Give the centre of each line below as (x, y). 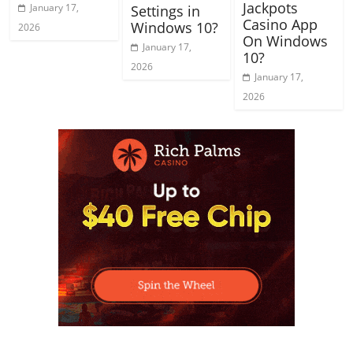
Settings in (165, 11)
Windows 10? (174, 28)
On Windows (285, 41)
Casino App (280, 24)
